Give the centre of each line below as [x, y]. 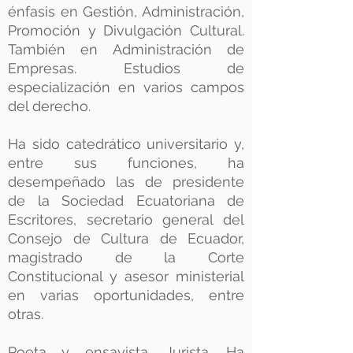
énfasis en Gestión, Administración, [126, 11]
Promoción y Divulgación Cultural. [126, 30]
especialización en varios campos [126, 87]
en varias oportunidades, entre [126, 295]
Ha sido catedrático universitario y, [126, 144]
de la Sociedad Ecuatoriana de [126, 201]
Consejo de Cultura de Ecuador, [126, 238]
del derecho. [55, 106]
